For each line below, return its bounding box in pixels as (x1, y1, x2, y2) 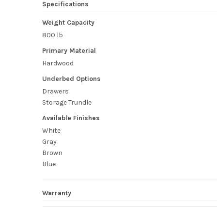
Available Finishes (42, 114, 100, 123)
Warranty (42, 189, 71, 198)
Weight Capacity (42, 18, 94, 27)
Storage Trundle (42, 98, 92, 107)
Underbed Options (42, 75, 101, 83)
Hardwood (42, 59, 74, 68)
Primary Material (42, 46, 96, 55)
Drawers (42, 87, 69, 96)
